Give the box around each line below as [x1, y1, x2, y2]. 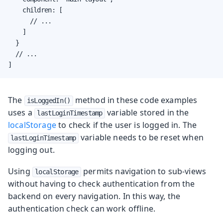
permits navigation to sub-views [81, 165, 207, 177]
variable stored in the [105, 107, 189, 118]
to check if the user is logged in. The [56, 119, 197, 130]
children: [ [8, 5, 63, 14]
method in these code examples [73, 94, 198, 106]
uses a [8, 107, 35, 118]
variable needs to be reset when [78, 131, 204, 143]
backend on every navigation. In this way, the [8, 190, 181, 202]
